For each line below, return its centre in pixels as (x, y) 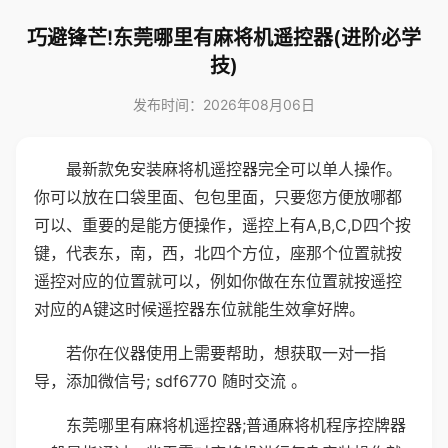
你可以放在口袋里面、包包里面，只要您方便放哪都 (218, 197)
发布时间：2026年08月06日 (224, 104)
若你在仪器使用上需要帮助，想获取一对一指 (226, 353)
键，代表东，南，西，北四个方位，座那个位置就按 (218, 253)
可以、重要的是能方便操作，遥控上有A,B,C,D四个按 (222, 225)
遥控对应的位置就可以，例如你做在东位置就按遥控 (218, 281)
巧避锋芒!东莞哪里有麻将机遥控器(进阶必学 (224, 38)
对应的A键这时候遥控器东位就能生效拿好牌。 (199, 309)
